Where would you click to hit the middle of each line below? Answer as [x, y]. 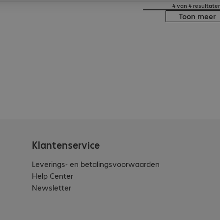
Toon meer [197, 16]
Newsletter [52, 187]
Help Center [53, 175]
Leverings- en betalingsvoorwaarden [96, 164]
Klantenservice [66, 144]
